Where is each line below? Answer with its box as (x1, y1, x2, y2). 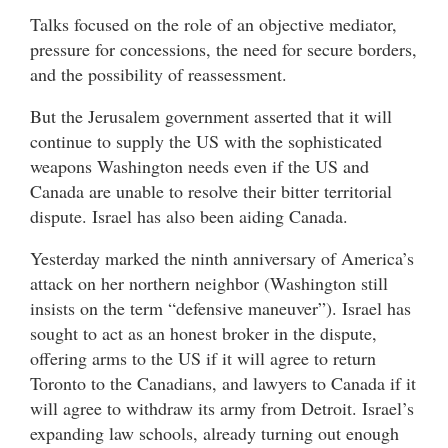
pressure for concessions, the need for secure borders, (30, 37, 417, 62)
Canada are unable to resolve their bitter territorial (30, 179, 392, 204)
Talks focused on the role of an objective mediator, (30, 12, 397, 37)
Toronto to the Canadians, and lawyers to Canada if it (30, 371, 416, 396)
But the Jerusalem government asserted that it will (30, 104, 392, 129)
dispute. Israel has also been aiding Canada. (30, 204, 348, 229)
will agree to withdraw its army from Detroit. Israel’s (30, 396, 414, 421)
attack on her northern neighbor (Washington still (30, 271, 388, 296)
